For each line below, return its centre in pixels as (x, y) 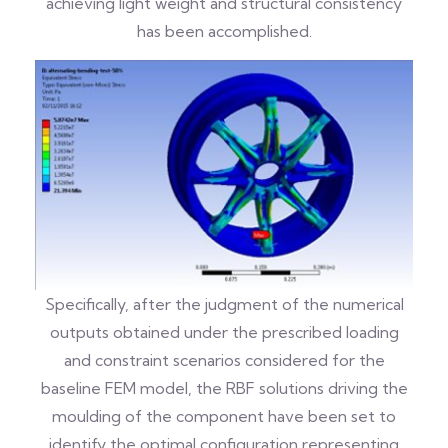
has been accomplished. (224, 31)
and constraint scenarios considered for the (224, 360)
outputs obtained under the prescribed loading (224, 332)
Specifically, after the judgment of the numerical (224, 304)
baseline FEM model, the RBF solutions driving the (224, 388)
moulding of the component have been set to (224, 416)
